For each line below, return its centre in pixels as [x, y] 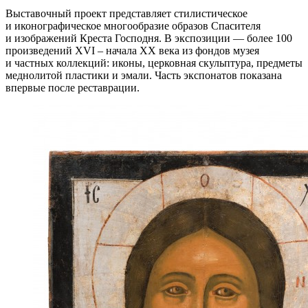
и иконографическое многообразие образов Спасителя [133, 25]
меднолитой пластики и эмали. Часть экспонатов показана [144, 75]
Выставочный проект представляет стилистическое [126, 13]
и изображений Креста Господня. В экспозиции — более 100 [149, 38]
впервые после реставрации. [73, 87]
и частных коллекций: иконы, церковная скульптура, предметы [154, 63]
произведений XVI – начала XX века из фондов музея [132, 50]
